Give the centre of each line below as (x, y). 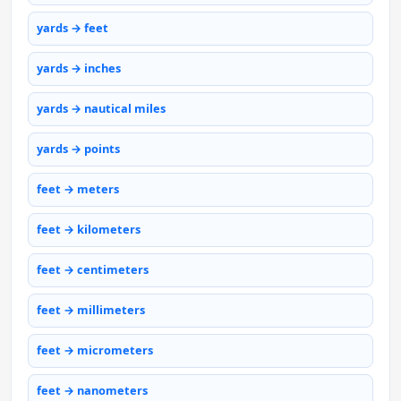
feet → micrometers (95, 350)
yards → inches (79, 68)
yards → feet (73, 28)
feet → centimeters (93, 270)
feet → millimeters (91, 310)
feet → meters (78, 189)
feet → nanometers (92, 391)
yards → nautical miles (101, 109)
